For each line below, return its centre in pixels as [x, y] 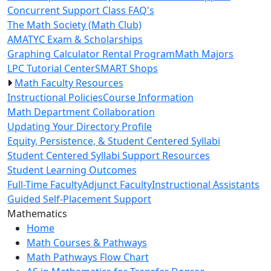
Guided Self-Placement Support [79, 199]
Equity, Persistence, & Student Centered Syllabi [114, 141]
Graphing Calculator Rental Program [91, 54]
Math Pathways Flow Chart [88, 257]
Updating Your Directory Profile [80, 126]
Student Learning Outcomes [72, 170]
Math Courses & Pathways [87, 242]
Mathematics [37, 213]
